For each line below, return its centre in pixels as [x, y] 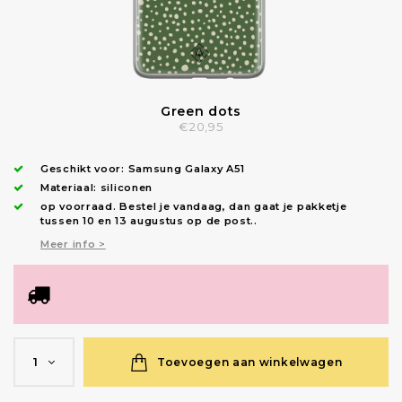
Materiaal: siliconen [96, 188]
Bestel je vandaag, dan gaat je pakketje [233, 207]
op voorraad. [80, 207]
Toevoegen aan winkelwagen [249, 362]
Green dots [201, 112]
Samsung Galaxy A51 [187, 169]
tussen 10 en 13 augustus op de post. [148, 221]
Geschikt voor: [84, 169]
